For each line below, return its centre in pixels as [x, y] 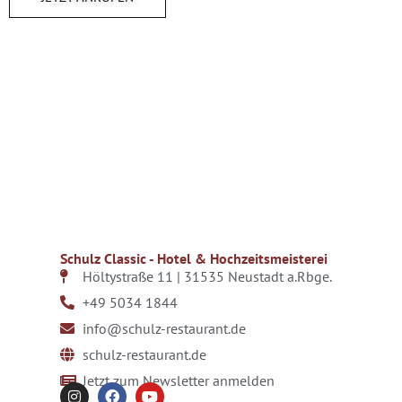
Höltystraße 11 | [133, 276]
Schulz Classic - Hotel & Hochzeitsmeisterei [194, 258]
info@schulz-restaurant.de [164, 328]
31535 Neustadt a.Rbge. [258, 276]
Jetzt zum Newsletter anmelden [179, 380]
